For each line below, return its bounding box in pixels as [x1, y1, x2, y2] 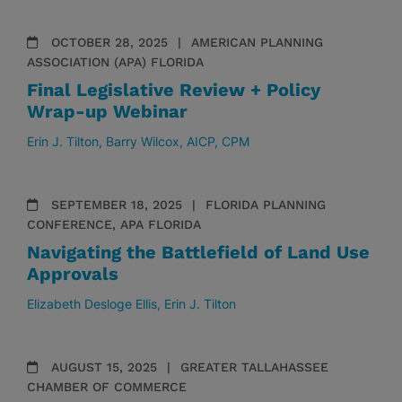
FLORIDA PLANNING [205, 197, 326, 212]
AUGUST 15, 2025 [47, 360, 162, 374]
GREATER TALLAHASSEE [180, 360, 328, 374]
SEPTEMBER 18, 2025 [47, 197, 187, 212]
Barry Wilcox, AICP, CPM [106, 134, 249, 149]
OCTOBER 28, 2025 [47, 35, 172, 49]
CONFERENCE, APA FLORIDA [27, 217, 201, 232]
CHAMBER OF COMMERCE [27, 380, 187, 394]
